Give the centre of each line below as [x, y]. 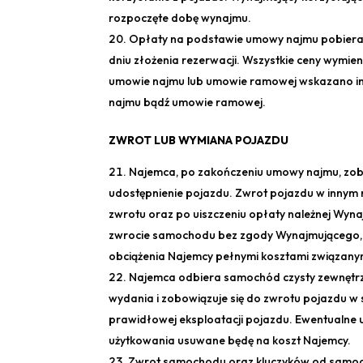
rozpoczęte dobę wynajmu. [180, 18]
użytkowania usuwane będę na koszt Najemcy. [230, 341]
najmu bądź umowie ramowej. [188, 102]
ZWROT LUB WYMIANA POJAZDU [199, 141]
